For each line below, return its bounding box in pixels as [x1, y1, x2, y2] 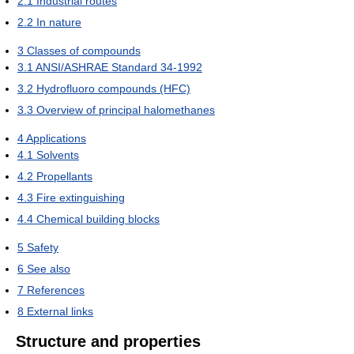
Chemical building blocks [36, 212, 160, 225]
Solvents [36, 148, 79, 161]
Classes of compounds [27, 43, 141, 57]
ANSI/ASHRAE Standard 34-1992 [36, 60, 202, 73]
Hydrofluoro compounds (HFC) [36, 81, 190, 95]
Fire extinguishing [36, 190, 125, 204]
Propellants [36, 169, 92, 183]
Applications [26, 131, 86, 145]
